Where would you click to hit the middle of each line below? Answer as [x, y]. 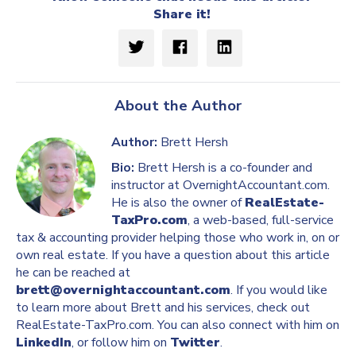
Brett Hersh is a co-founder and [223, 168]
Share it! [182, 15]
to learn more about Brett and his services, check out [163, 308]
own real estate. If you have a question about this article [173, 255]
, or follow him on [121, 343]
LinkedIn [44, 343]
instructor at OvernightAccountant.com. [221, 186]
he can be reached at [73, 273]
